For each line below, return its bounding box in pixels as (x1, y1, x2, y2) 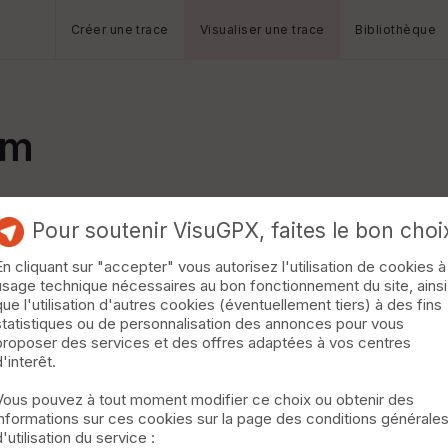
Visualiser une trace (199, 22, 325, 37)
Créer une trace (70, 22, 169, 37)
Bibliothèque (355, 22, 437, 37)
